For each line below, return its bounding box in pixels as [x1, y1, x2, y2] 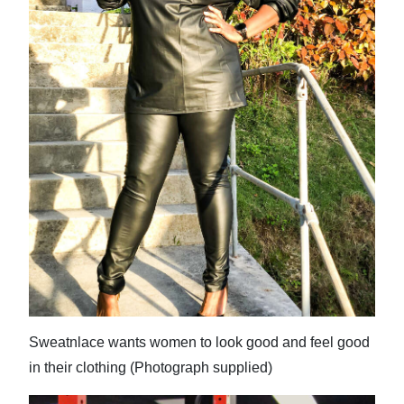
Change [29, 175, 80, 195]
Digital [29, 18, 72, 38]
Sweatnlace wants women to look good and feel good [29, 334, 370, 350]
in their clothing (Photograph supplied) [29, 359, 272, 375]
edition [29, 43, 77, 63]
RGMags [29, 84, 85, 104]
